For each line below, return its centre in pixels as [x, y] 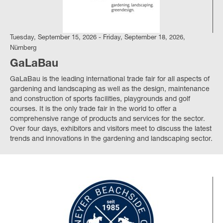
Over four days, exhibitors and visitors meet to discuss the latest [111, 129]
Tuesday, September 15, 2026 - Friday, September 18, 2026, [98, 38]
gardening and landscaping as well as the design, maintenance [110, 89]
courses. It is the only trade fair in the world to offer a [93, 109]
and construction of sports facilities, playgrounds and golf [100, 99]
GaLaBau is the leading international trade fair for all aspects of [110, 79]
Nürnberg [23, 48]
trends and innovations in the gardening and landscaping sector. [111, 139]
